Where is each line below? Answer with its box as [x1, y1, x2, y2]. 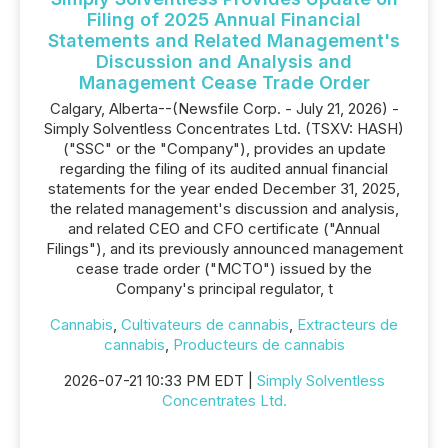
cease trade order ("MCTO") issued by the [76, 259, 372, 278]
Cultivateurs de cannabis [121, 315, 289, 334]
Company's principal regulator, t [115, 279, 333, 298]
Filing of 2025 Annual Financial [87, 9, 361, 30]
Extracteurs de [297, 315, 398, 334]
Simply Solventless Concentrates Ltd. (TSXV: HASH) [44, 119, 404, 138]
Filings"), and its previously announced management [45, 239, 403, 258]
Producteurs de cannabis [172, 335, 345, 354]
